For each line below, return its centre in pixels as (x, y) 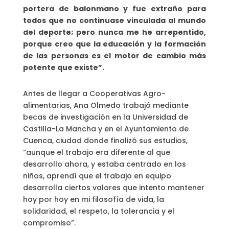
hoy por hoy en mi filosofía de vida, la (93, 200)
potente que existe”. (63, 68)
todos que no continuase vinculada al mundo (114, 21)
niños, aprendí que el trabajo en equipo (97, 176)
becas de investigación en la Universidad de (105, 117)
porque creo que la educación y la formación (114, 44)
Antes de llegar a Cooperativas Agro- (94, 94)
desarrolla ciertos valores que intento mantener (113, 188)
